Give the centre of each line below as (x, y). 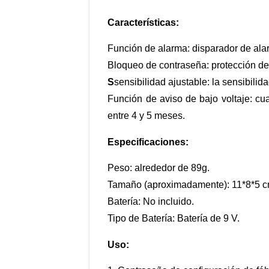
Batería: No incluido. (151, 202)
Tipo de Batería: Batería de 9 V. (174, 219)
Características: (144, 23)
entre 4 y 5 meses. (147, 116)
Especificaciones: (148, 142)
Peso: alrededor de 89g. (159, 168)
